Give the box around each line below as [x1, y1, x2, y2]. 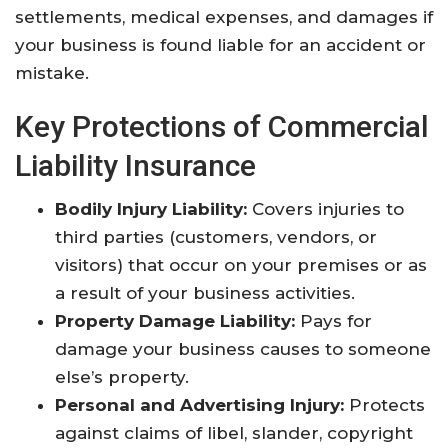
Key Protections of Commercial [15, 108, 429, 144]
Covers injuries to [247, 198, 404, 219]
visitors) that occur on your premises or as [55, 254, 427, 275]
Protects [344, 394, 425, 415]
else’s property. [55, 366, 189, 387]
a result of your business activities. [55, 282, 355, 303]
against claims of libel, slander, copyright [55, 422, 413, 443]
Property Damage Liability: [55, 310, 295, 331]
